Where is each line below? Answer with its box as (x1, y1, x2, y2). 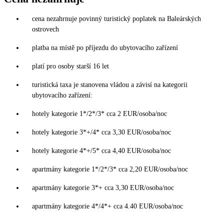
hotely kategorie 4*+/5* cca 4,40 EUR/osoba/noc (32, 146, 171, 154)
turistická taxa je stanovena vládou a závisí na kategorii (32, 80, 187, 88)
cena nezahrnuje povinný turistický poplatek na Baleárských (32, 14, 201, 22)
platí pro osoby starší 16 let (32, 62, 109, 70)
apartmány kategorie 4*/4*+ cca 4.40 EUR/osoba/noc (32, 202, 183, 210)
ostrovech (32, 25, 59, 33)
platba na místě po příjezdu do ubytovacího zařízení (32, 43, 178, 51)
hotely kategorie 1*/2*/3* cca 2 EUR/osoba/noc (32, 109, 167, 117)
